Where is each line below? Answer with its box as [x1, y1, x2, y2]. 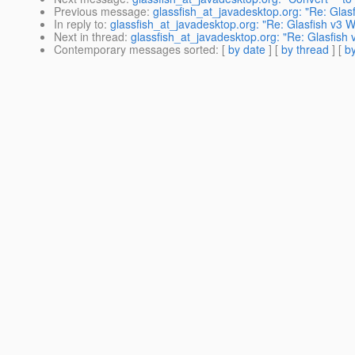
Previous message [54, 3, 147, 20]
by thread [281, 41, 329, 58]
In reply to [54, 16, 104, 32]
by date [228, 41, 265, 58]
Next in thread [54, 29, 124, 45]
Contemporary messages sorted [54, 41, 216, 58]
